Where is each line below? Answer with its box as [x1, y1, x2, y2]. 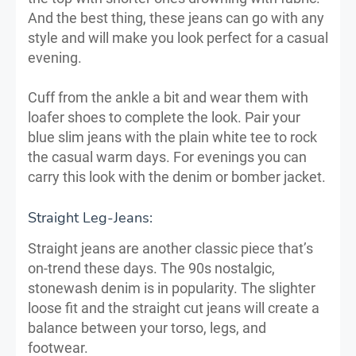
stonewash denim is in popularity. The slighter [28, 280, 315, 297]
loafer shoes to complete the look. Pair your [28, 109, 300, 126]
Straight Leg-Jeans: [28, 208, 153, 228]
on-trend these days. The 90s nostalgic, [28, 260, 275, 277]
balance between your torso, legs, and [28, 319, 266, 337]
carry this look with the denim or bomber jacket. [28, 168, 326, 186]
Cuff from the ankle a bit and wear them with [28, 89, 308, 106]
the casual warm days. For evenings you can [28, 149, 307, 166]
